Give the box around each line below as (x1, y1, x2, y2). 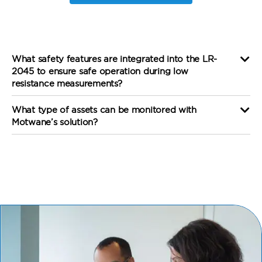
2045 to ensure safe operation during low (11, 65, 189, 77)
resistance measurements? (11, 77, 122, 89)
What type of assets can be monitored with (11, 104, 196, 115)
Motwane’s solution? (11, 116, 98, 127)
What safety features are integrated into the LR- (11, 53, 218, 64)
